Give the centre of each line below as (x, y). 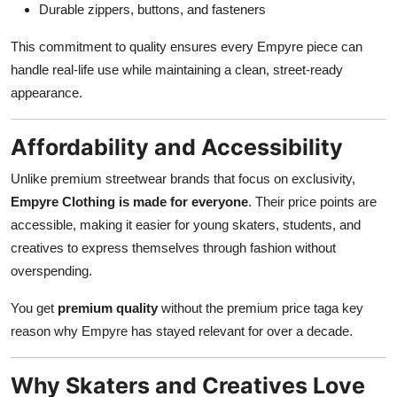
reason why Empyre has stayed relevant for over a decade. (182, 331)
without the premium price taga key (261, 307)
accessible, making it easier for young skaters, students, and (186, 224)
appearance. (47, 92)
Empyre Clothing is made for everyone (129, 201)
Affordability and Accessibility (177, 147)
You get (34, 307)
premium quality (108, 307)
